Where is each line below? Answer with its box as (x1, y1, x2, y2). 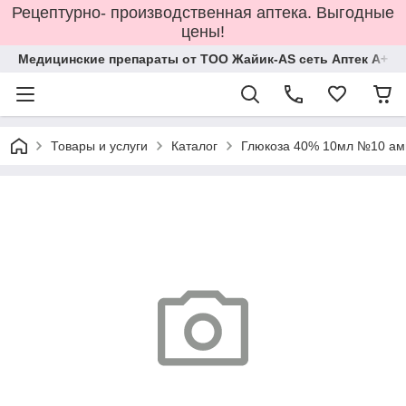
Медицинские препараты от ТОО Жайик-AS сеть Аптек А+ (18, 52, 388, 66)
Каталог (171, 139, 217, 153)
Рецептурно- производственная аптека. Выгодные (12, 4, 394, 22)
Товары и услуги (51, 139, 148, 153)
